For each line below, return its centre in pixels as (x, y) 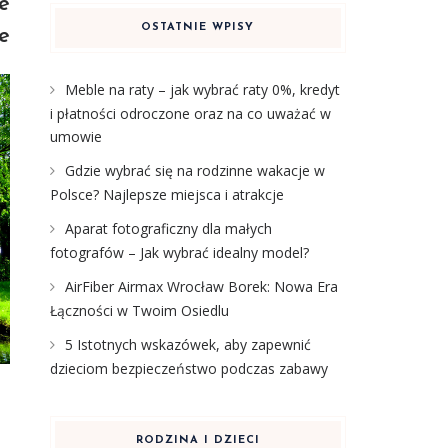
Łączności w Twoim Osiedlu (139, 310)
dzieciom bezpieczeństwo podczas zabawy (188, 368)
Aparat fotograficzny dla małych (168, 228)
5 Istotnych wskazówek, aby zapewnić (187, 344)
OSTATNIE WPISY (198, 27)
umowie (75, 136)
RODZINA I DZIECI (197, 440)
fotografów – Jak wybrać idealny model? (179, 252)
